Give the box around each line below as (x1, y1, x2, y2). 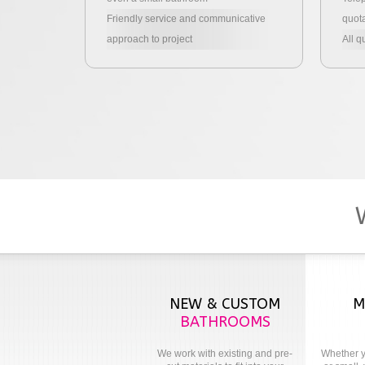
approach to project (106, 33, 192, 45)
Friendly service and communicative (106, 13, 266, 24)
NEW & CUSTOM (169, 295, 281, 313)
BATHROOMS (179, 313, 270, 331)
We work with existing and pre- (157, 348, 293, 359)
